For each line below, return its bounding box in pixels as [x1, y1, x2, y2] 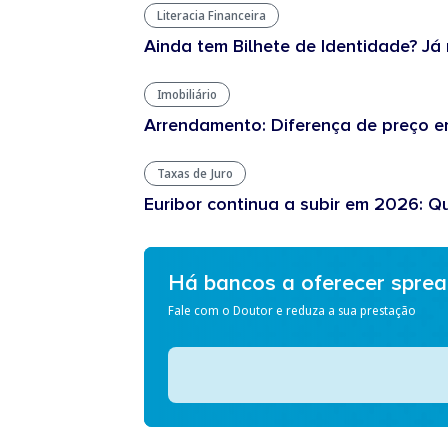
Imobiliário [157, 86, 217, 103]
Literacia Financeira [157, 7, 266, 24]
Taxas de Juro [157, 165, 233, 182]
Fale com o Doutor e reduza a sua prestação [168, 302, 416, 319]
